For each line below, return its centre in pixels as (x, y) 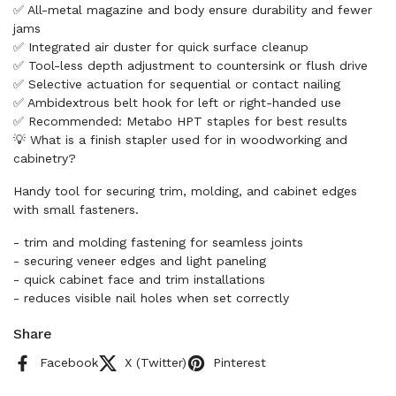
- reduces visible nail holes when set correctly (151, 298)
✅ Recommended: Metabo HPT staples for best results (180, 121)
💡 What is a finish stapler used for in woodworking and (180, 140)
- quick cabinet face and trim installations (139, 279)
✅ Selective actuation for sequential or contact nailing (177, 84)
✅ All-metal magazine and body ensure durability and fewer (193, 10)
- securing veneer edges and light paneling (140, 261)
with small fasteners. (76, 209)
